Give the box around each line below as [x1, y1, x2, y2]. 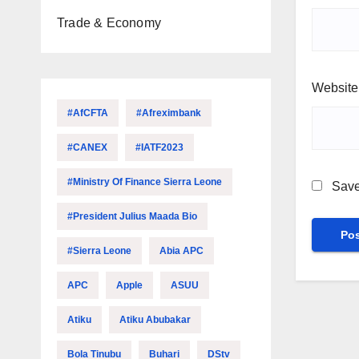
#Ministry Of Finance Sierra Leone [67, 176, 222, 188]
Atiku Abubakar [119, 314, 191, 325]
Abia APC [159, 245, 204, 256]
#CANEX [67, 142, 107, 153]
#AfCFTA [67, 107, 108, 119]
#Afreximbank [136, 107, 201, 119]
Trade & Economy [57, 16, 161, 30]
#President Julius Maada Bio [67, 211, 197, 222]
